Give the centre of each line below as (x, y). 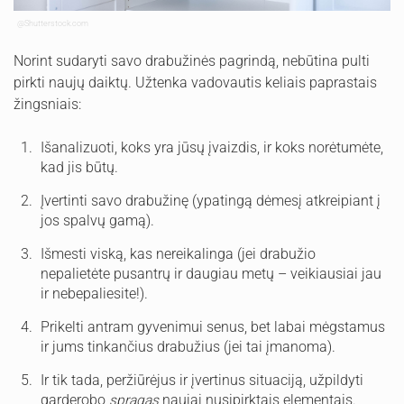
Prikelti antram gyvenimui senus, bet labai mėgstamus (213, 327)
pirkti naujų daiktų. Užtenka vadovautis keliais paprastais (195, 82)
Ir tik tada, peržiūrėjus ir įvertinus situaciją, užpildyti (202, 380)
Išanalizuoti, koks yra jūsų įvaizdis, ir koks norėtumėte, (212, 147)
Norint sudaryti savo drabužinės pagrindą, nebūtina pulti (192, 60)
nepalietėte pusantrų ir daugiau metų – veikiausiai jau (211, 274)
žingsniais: (47, 104)
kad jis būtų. (79, 167)
